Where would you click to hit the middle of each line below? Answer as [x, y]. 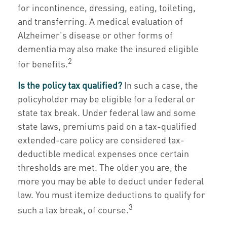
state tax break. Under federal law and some [107, 112]
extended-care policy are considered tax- [101, 140]
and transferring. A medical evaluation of [100, 21]
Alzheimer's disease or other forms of [95, 35]
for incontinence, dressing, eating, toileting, [107, 7]
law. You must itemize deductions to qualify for [111, 194]
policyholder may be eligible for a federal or [106, 99]
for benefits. [43, 64]
